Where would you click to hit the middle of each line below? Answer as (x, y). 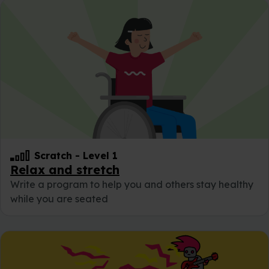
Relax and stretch (65, 170)
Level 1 (100, 156)
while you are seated (59, 199)
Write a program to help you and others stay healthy (132, 185)
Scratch (53, 156)
